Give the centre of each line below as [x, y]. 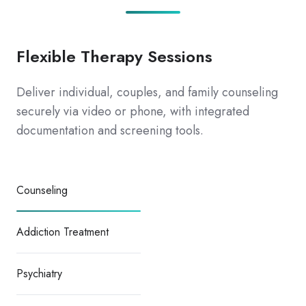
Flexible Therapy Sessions [114, 56]
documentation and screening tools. [110, 130]
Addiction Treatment [62, 232]
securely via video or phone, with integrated [133, 111]
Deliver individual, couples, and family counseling [147, 92]
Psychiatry [39, 273]
